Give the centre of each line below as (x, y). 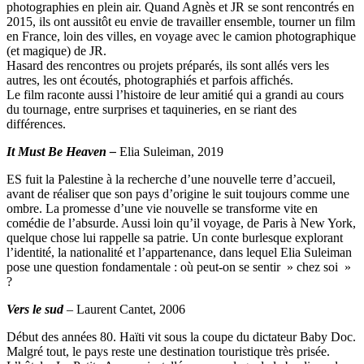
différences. (36, 123)
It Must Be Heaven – (63, 151)
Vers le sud (37, 309)
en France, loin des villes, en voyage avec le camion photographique (181, 36)
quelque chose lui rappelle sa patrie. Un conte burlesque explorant (175, 237)
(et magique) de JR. (56, 50)
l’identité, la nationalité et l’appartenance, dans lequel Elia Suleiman (179, 252)
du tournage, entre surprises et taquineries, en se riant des (152, 109)
